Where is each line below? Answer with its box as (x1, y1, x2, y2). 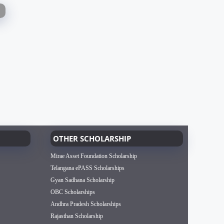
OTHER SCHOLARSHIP (53, 133, 131, 144)
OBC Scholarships (50, 188, 95, 196)
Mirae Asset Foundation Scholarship (50, 152, 137, 160)
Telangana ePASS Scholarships (50, 164, 124, 172)
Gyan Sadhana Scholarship (50, 176, 114, 184)
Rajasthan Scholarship (50, 212, 103, 220)
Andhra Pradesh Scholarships (50, 200, 121, 208)
